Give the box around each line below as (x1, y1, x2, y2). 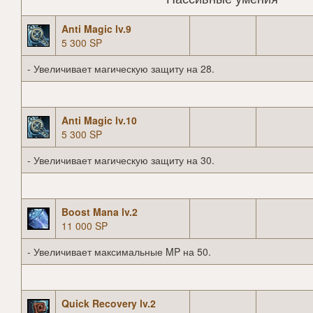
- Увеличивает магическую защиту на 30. (27, 153, 214, 168)
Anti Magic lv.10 (61, 113, 137, 128)
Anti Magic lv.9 (61, 22, 131, 36)
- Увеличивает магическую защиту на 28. (27, 61, 214, 76)
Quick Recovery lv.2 (61, 296, 156, 311)
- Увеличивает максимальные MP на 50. (27, 245, 211, 259)
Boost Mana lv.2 (61, 205, 138, 219)
